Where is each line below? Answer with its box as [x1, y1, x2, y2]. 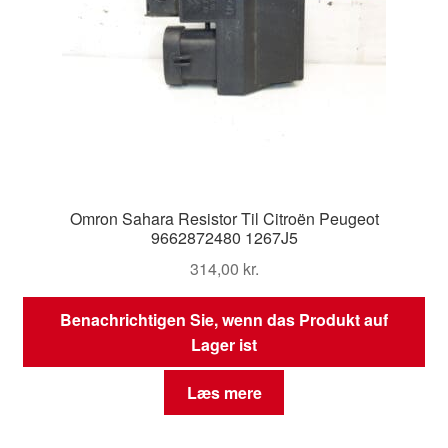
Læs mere [186, 381, 262, 405]
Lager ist [191, 332, 257, 356]
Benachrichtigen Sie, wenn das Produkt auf [60, 307, 388, 331]
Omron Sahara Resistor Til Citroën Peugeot [69, 207, 379, 231]
